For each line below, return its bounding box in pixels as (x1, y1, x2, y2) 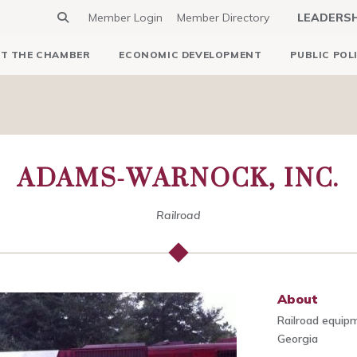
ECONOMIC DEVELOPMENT (119, 49, 262, 61)
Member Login (88, 10, 163, 25)
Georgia (277, 331, 319, 346)
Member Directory (177, 10, 269, 25)
